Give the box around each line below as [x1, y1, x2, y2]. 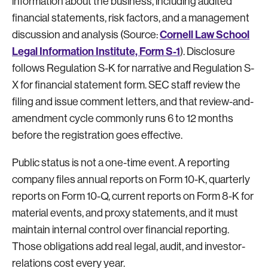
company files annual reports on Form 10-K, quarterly [12, 173, 250, 185]
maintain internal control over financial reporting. [12, 223, 229, 236]
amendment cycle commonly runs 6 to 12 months [12, 112, 233, 124]
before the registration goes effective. [12, 129, 182, 141]
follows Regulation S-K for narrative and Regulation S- [12, 62, 254, 74]
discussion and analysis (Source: [12, 28, 160, 41]
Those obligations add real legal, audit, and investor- [12, 240, 245, 252]
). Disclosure [180, 45, 235, 57]
